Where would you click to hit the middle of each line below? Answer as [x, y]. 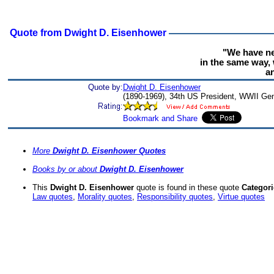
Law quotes [53, 197]
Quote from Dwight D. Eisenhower [87, 33]
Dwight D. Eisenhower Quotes [109, 151]
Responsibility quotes [175, 197]
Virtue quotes [241, 197]
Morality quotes [105, 197]
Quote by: [106, 87]
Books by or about [66, 169]
